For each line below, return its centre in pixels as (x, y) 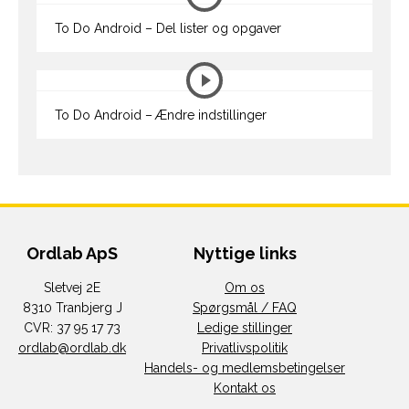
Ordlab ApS (72, 253)
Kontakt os (245, 388)
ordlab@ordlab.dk (72, 347)
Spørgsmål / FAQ (245, 307)
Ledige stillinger (245, 327)
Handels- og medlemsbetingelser (245, 367)
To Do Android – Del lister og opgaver (168, 28)
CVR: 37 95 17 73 (72, 327)
